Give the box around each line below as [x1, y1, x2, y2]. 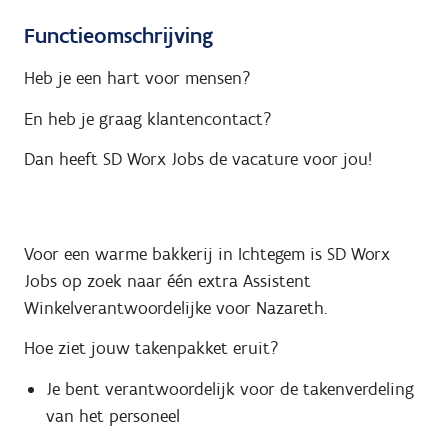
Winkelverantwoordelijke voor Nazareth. [24, 296, 327, 319]
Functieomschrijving [24, 21, 213, 49]
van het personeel [45, 404, 180, 427]
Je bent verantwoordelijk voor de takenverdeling [45, 377, 414, 400]
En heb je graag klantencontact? [24, 107, 277, 130]
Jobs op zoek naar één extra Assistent [24, 269, 311, 292]
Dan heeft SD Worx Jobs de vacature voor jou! [24, 148, 377, 171]
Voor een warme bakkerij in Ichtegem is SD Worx [24, 242, 390, 265]
